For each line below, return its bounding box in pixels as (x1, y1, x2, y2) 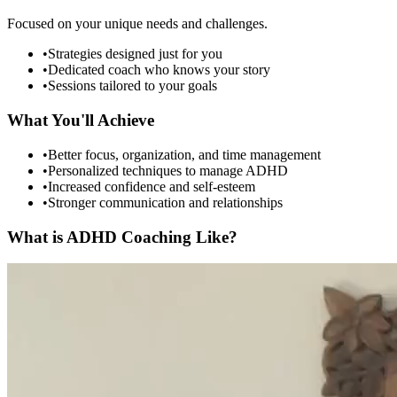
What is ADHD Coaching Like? (7, 227, 237, 246)
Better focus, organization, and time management (48, 146, 321, 162)
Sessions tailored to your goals (48, 78, 217, 94)
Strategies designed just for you (48, 46, 222, 62)
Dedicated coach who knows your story (48, 62, 270, 78)
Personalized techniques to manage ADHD (48, 162, 288, 178)
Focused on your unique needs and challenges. (7, 16, 268, 32)
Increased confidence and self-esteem (48, 178, 255, 194)
